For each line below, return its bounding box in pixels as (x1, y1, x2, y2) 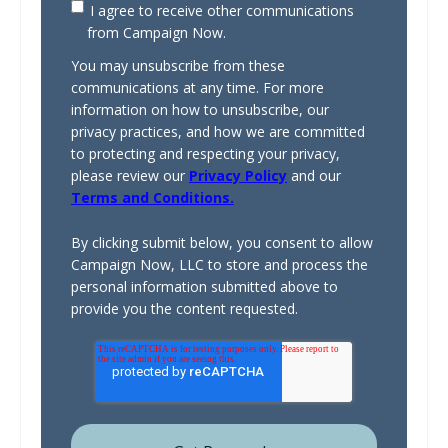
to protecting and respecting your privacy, (71, 144, 340, 164)
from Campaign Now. (87, 23, 226, 43)
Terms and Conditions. (71, 188, 234, 208)
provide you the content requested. (71, 298, 298, 318)
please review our (71, 166, 189, 186)
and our (287, 166, 341, 186)
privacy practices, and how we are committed (71, 122, 365, 142)
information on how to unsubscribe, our (71, 100, 329, 120)
